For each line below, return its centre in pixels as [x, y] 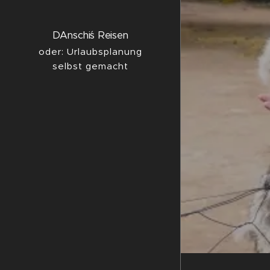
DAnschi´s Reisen [90, 36]
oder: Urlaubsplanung [90, 52]
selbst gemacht [90, 66]
